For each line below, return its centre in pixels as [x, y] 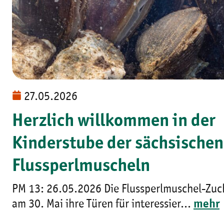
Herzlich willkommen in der [114, 121]
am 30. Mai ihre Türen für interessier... [103, 204]
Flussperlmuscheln [81, 166]
